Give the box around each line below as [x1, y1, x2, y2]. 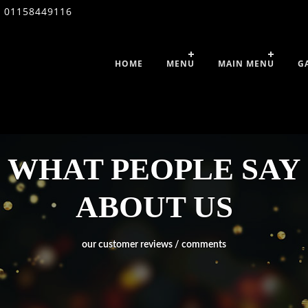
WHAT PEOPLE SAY [7, 151, 301, 186]
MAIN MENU [218, 58, 275, 69]
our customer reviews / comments [82, 239, 226, 250]
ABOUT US [75, 189, 233, 224]
